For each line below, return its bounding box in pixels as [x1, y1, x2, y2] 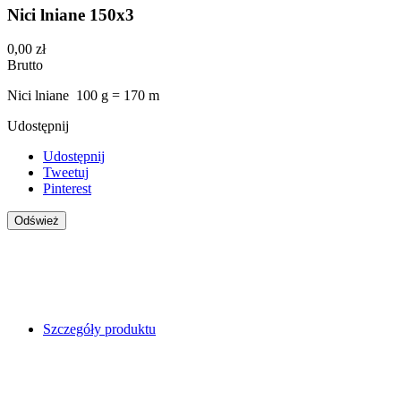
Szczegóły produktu [43, 321, 156, 337]
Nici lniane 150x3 [7, 4, 134, 24]
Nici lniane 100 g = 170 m [7, 88, 159, 104]
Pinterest [43, 181, 91, 197]
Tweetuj [43, 165, 89, 181]
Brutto [7, 57, 43, 73]
